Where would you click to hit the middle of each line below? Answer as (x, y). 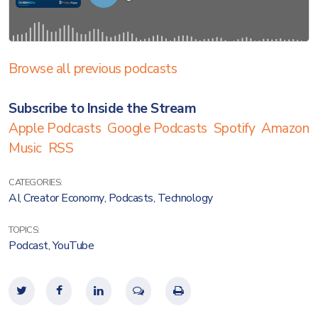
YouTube (73, 246)
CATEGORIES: (35, 182)
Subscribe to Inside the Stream (102, 109)
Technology (185, 198)
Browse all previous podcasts (93, 69)
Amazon (285, 128)
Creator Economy (64, 198)
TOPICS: (24, 230)
